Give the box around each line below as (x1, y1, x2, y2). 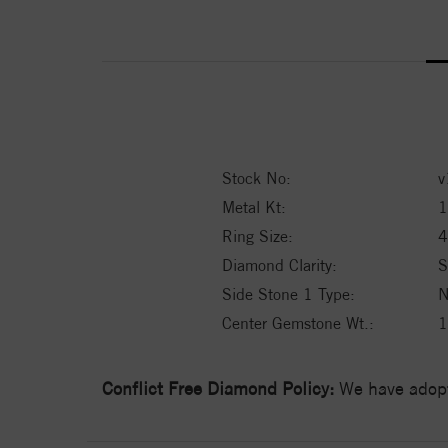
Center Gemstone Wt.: (222, 313, 374, 333)
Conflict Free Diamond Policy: (102, 377, 334, 399)
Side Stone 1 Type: (222, 284, 355, 304)
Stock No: (222, 168, 291, 188)
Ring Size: (222, 226, 293, 246)
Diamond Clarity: (222, 255, 337, 275)
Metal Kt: (222, 197, 286, 217)
